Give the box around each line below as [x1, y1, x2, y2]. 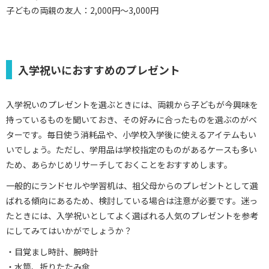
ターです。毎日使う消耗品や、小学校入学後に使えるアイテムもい [6, 128, 256, 141]
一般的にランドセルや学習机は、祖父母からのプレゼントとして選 [6, 179, 258, 192]
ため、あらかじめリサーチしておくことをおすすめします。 [6, 158, 232, 171]
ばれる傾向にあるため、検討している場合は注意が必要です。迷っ [6, 194, 258, 207]
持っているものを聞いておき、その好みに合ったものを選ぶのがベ [6, 113, 257, 125]
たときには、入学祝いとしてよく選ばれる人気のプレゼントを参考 [6, 209, 258, 222]
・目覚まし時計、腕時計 [6, 245, 98, 258]
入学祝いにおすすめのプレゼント [18, 61, 180, 77]
